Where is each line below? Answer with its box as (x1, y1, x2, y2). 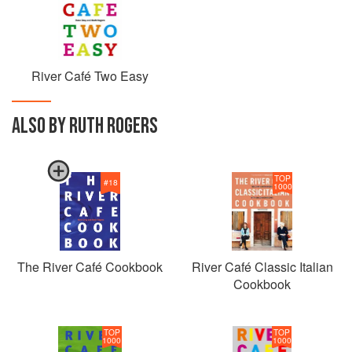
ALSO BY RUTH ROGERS (12, 113, 158, 139)
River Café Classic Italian (191, 258, 333, 276)
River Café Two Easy (31, 67, 148, 85)
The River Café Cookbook (17, 258, 163, 276)
